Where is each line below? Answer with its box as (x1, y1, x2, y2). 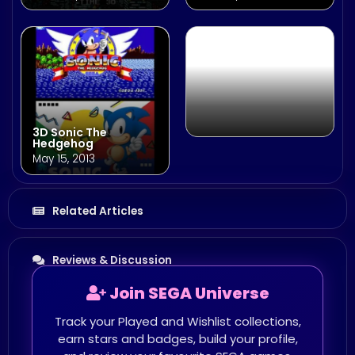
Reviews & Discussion (52, 253, 172, 269)
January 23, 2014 (197, 5, 284, 21)
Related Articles (52, 204, 143, 219)
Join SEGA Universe (105, 282, 269, 305)
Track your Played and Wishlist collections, (54, 313, 301, 330)
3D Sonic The (32, 124, 107, 141)
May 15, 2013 (32, 151, 95, 167)
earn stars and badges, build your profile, (57, 330, 298, 348)
